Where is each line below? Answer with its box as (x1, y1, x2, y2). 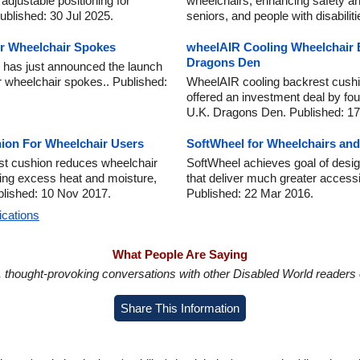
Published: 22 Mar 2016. (186, 186, 313, 200)
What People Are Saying (112, 247, 247, 261)
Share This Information (121, 301, 239, 315)
